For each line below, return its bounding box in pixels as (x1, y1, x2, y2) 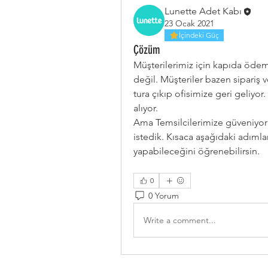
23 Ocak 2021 (165, 18, 214, 29)
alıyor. (133, 102, 160, 114)
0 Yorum (148, 190, 179, 201)
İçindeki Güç (179, 31, 219, 40)
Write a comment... (144, 214, 216, 226)
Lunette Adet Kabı (165, 5, 242, 17)
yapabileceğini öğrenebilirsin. (133, 145, 262, 157)
